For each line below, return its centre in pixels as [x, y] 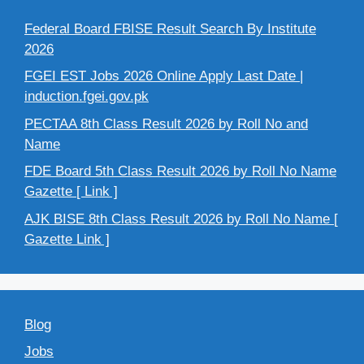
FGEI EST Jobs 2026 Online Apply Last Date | [164, 76]
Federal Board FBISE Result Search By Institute [170, 28]
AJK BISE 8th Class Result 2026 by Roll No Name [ [181, 219]
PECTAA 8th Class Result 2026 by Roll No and [166, 123]
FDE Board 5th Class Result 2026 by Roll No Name [180, 171]
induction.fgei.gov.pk [87, 97]
